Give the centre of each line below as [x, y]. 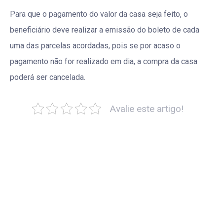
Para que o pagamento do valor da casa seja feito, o [99, 14]
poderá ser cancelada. [48, 77]
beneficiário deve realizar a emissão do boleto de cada [105, 30]
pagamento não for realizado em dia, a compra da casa [104, 61]
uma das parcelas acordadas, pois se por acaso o [95, 45]
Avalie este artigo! [146, 109]
